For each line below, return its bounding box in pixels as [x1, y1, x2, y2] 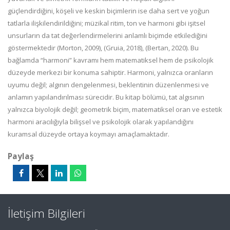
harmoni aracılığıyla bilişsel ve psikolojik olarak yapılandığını [8, 117, 194, 126]
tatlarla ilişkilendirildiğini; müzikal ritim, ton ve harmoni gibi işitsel [8, 18, 205, 28]
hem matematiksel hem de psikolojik [100, 55, 214, 65]
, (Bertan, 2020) [142, 43, 187, 52]
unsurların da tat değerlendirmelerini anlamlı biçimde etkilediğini [8, 31, 207, 40]
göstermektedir [8, 43, 55, 52]
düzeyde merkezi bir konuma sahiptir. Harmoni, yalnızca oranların [8, 68, 213, 77]
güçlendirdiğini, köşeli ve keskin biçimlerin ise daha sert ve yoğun [8, 6, 209, 15]
